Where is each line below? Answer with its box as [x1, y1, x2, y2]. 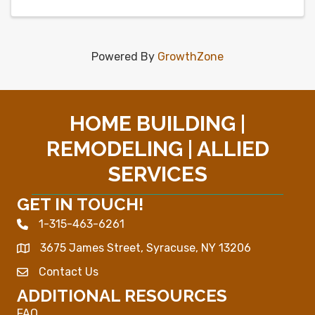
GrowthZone [157, 50, 224, 64]
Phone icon [16, 219, 75, 233]
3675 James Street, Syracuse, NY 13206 [40, 241, 251, 255]
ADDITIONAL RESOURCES [17, 285, 227, 307]
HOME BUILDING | [70, 111, 245, 136]
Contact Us [39, 265, 98, 279]
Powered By [91, 50, 157, 64]
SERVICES [108, 162, 207, 187]
